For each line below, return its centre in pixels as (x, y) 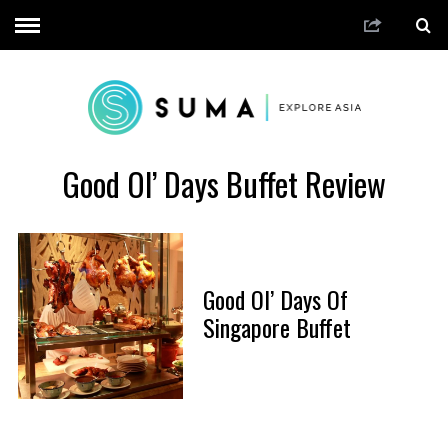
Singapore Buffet (276, 327)
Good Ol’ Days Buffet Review (224, 183)
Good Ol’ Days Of (275, 299)
